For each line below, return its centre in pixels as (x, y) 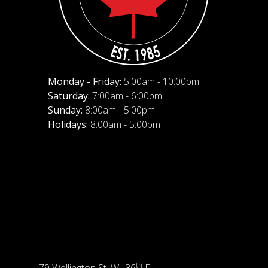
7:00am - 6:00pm (126, 96)
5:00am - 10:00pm (160, 81)
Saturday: (68, 96)
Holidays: (68, 124)
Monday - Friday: (84, 81)
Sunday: (65, 110)
